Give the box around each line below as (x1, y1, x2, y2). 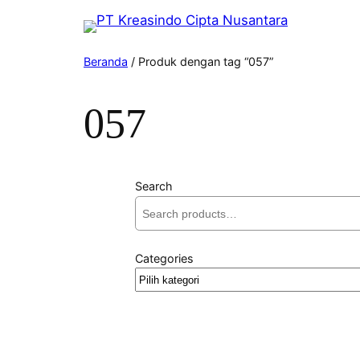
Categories (135, 252, 194, 266)
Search (135, 179, 173, 194)
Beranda (84, 55, 128, 68)
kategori (134, 290, 186, 307)
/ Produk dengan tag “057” (128, 55, 273, 68)
